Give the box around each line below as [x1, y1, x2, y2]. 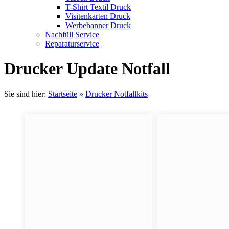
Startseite [48, 89, 77, 98]
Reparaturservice [45, 39, 99, 48]
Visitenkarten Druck [65, 12, 130, 20]
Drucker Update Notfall [4, 59, 170, 78]
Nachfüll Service [45, 30, 99, 39]
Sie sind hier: [4, 89, 48, 98]
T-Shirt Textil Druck [65, 3, 131, 11]
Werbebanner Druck [65, 21, 131, 30]
